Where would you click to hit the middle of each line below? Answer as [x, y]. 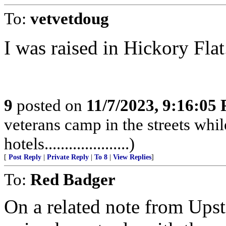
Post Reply [25, 157]
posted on [49, 105]
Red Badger [73, 179]
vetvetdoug [70, 18]
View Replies [132, 157]
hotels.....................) [69, 144]
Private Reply [68, 157]
